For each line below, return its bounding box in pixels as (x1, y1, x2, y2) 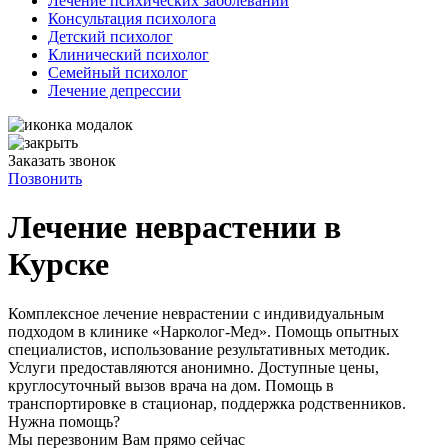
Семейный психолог (48, 64, 188, 81)
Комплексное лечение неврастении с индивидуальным (8, 304, 384, 322)
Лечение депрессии (48, 82, 181, 99)
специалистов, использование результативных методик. (8, 340, 390, 358)
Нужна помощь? (8, 412, 120, 430)
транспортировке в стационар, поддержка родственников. (8, 394, 406, 412)
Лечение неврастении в (8, 209, 341, 246)
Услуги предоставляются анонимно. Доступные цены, (8, 358, 379, 376)
